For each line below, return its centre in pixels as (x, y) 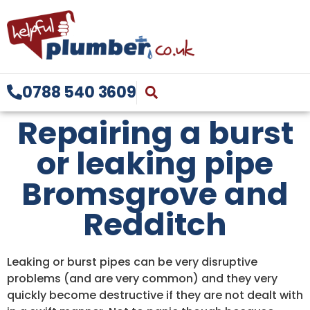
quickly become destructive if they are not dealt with (155, 295)
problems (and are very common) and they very (142, 279)
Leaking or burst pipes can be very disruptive (132, 262)
